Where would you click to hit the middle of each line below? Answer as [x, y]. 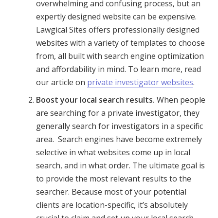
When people [180, 100]
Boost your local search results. [96, 100]
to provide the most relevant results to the [114, 179]
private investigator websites [140, 82]
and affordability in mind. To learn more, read [119, 69]
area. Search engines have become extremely [119, 139]
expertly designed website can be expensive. [117, 16]
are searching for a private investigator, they [118, 113]
